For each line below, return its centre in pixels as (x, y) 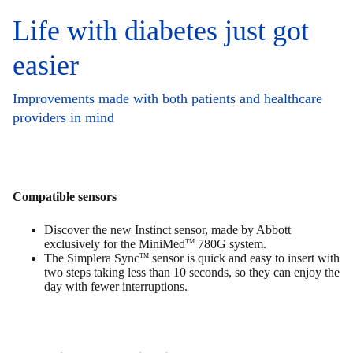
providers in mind (63, 118)
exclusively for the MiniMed (115, 244)
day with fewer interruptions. (116, 287)
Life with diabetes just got (161, 31)
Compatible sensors (65, 197)
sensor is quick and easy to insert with (244, 258)
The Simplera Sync (92, 258)
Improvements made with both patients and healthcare (167, 99)
